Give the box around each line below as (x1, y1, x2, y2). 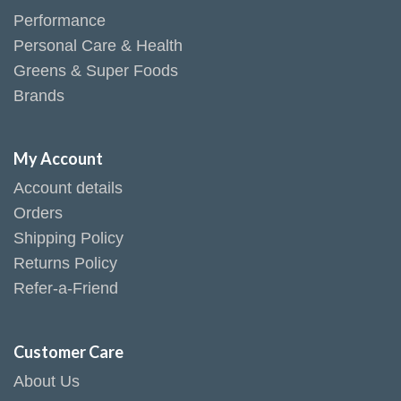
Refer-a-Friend (13, 279, 118, 298)
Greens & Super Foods (13, 61, 178, 80)
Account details (13, 179, 123, 198)
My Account (13, 149, 103, 169)
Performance (13, 11, 106, 30)
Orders (13, 204, 63, 223)
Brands (13, 86, 64, 105)
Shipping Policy (13, 229, 124, 248)
